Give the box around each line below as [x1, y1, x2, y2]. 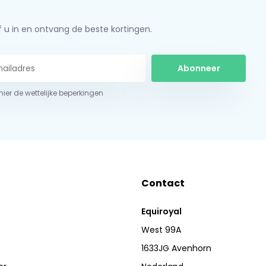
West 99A [141, 224, 182, 236]
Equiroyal [141, 205, 182, 218]
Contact [141, 176, 185, 191]
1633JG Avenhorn [141, 242, 212, 255]
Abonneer [177, 62, 220, 74]
